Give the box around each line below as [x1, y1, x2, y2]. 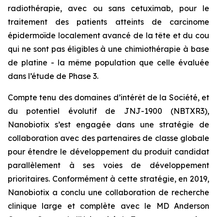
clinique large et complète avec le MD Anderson [8, 201, 209, 211]
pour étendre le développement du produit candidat [8, 147, 209, 156]
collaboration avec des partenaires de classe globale [8, 133, 209, 143]
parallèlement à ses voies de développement [8, 160, 209, 170]
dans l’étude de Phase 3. [8, 71, 98, 81]
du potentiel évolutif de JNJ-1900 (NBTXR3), [8, 106, 209, 116]
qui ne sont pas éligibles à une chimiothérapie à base [8, 44, 209, 54]
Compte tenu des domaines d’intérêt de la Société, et [8, 93, 209, 102]
